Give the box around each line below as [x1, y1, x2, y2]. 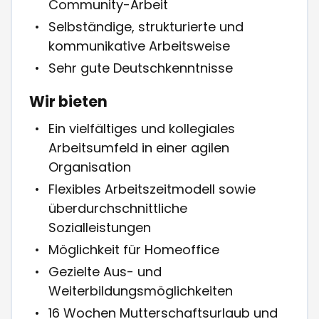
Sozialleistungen [48, 219, 152, 237]
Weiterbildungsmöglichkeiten [48, 282, 234, 300]
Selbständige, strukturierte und [48, 18, 244, 36]
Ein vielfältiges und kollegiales [48, 120, 236, 138]
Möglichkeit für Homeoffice [48, 241, 220, 259]
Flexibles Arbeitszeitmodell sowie [48, 180, 256, 199]
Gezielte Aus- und [48, 263, 162, 281]
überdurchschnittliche [48, 199, 188, 218]
